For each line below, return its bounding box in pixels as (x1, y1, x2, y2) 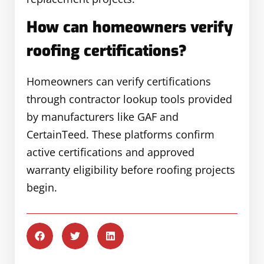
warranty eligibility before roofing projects (27, 163, 235, 177)
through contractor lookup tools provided (27, 92, 232, 107)
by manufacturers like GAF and (27, 110, 179, 124)
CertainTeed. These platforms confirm (27, 127, 214, 142)
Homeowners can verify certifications (27, 74, 211, 89)
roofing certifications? (27, 41, 187, 62)
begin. (27, 180, 57, 195)
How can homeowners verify (27, 17, 233, 38)
